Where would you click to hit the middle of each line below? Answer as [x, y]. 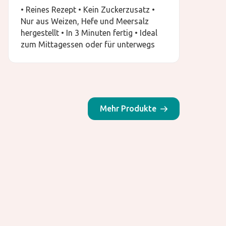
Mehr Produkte [128, 109]
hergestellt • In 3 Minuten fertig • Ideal [89, 33]
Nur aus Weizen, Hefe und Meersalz [85, 21]
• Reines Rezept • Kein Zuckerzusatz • [88, 10]
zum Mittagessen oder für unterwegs [88, 45]
